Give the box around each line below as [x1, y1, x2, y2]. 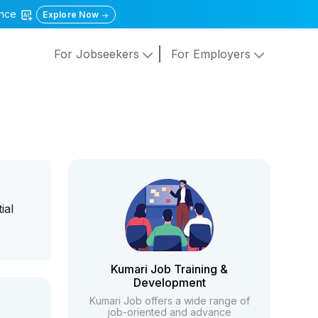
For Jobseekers [53, 47, 143, 62]
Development [133, 275, 206, 290]
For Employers [170, 47, 254, 62]
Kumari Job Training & [111, 262, 229, 276]
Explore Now [43, 9, 102, 20]
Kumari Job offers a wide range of [89, 295, 250, 307]
